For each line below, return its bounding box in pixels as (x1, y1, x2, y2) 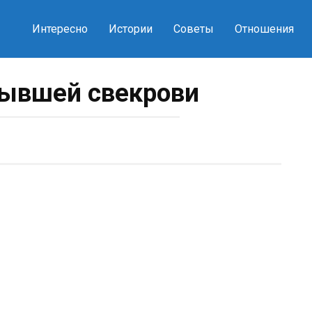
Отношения (234, 22, 294, 36)
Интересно (31, 22, 88, 36)
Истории (108, 22, 153, 36)
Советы (173, 22, 214, 36)
